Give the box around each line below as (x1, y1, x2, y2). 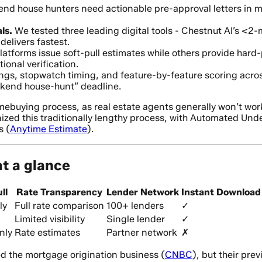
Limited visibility (15, 213, 85, 225)
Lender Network (106, 187, 179, 198)
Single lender (106, 213, 165, 225)
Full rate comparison (15, 200, 104, 212)
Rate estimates (15, 227, 80, 239)
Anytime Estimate (10, 123, 87, 135)
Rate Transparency (16, 187, 102, 198)
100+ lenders (106, 200, 164, 212)
